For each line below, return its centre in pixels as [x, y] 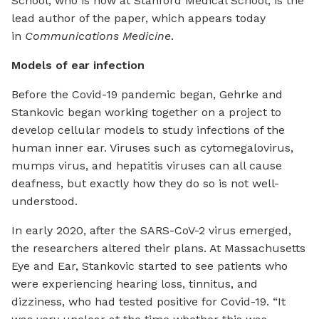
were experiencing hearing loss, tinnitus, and [135, 284]
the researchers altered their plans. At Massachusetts [158, 249]
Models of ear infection [78, 66]
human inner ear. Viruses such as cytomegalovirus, [152, 148]
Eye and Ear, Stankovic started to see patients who [150, 266]
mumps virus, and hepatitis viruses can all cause [147, 166]
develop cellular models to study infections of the [148, 130]
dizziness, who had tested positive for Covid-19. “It [148, 302]
